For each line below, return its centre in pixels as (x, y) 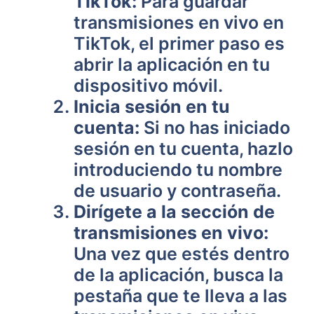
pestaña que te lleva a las (180, 296)
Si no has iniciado (215, 128)
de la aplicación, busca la (178, 275)
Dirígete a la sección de (174, 212)
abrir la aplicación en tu (172, 64)
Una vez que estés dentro (182, 254)
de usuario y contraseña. (177, 191)
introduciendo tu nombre (178, 170)
